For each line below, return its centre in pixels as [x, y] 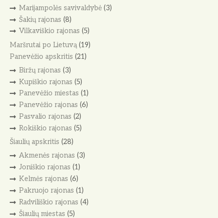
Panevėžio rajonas [48, 105]
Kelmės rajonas [43, 179]
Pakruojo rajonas [46, 191]
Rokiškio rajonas [45, 128]
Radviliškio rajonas [48, 202]
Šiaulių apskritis [35, 142]
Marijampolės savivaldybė [60, 8]
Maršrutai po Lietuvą [43, 45]
